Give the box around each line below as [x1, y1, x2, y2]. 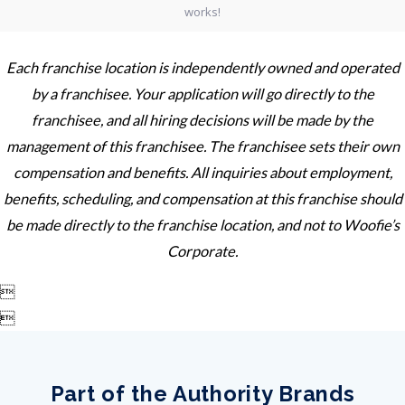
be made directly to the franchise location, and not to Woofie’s [5, 215, 400, 233]
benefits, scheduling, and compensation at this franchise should [3, 189, 402, 207]
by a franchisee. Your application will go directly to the [31, 84, 374, 102]
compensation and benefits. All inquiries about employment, [13, 163, 392, 181]
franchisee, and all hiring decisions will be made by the [32, 110, 373, 128]
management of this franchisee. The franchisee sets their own [5, 137, 400, 155]
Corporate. [167, 241, 238, 259]
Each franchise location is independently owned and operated [5, 58, 400, 76]
